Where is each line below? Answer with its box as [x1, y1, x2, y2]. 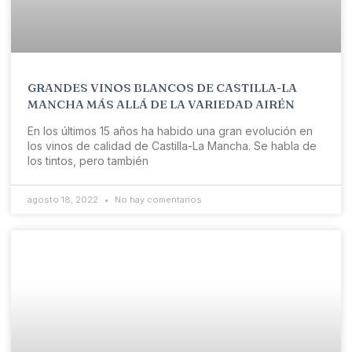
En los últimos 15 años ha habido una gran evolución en [27, 124, 313, 138]
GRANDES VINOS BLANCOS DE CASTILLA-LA [27, 80, 297, 96]
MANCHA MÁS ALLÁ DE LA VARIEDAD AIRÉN [27, 97, 295, 112]
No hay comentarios [112, 194, 202, 206]
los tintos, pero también [27, 154, 148, 168]
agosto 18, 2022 [27, 194, 101, 206]
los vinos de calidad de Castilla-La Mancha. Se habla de [27, 139, 317, 153]
